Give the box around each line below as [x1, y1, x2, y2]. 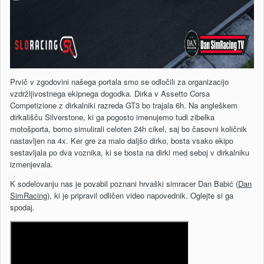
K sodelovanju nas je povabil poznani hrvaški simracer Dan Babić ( [10, 178, 238, 190]
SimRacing [10, 190, 47, 202]
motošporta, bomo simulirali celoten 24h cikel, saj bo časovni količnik [10, 123, 247, 135]
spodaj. [10, 202, 35, 213]
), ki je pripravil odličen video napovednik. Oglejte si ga [47, 190, 233, 202]
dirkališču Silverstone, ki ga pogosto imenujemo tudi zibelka [10, 111, 214, 123]
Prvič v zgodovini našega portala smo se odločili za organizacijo [10, 76, 229, 88]
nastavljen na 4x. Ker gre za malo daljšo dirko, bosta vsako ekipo [10, 135, 233, 147]
